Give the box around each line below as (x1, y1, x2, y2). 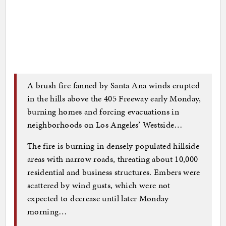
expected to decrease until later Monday (27, 192, 169, 205)
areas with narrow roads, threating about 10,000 (27, 153, 198, 165)
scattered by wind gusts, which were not (27, 179, 171, 192)
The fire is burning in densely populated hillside (27, 140, 200, 152)
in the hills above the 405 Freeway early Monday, (27, 92, 201, 105)
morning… (27, 205, 67, 218)
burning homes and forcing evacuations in (27, 105, 180, 118)
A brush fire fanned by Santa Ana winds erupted (27, 79, 200, 92)
